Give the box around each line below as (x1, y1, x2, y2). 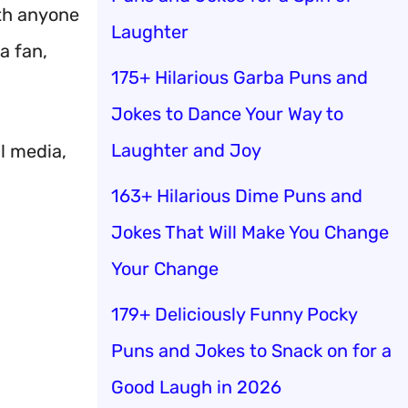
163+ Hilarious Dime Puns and (111, 184, 362, 207)
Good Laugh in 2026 (111, 375, 281, 398)
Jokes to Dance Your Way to (111, 102, 343, 125)
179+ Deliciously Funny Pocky (111, 302, 357, 325)
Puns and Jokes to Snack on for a (111, 339, 392, 362)
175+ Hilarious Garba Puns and (111, 66, 368, 88)
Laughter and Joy (111, 138, 261, 161)
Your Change (111, 257, 219, 280)
